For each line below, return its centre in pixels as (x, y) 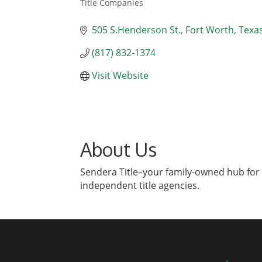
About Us (118, 150)
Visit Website (120, 75)
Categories (106, 11)
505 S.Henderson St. (136, 30)
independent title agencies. (140, 186)
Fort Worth (210, 30)
